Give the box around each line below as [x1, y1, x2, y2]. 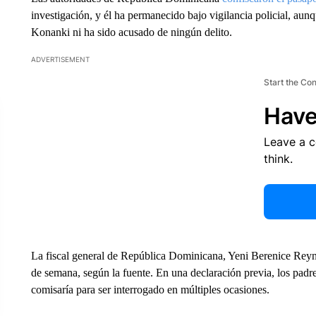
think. [263, 152, 293, 166]
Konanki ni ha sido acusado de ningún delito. [30, 26, 232, 38]
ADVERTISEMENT [30, 55, 90, 63]
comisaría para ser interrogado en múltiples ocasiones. [30, 284, 269, 296]
